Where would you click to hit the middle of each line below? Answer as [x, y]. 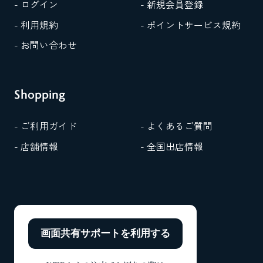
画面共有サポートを [85, 234]
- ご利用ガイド [45, 126]
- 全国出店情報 [171, 146]
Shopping [39, 93]
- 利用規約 [36, 25]
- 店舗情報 [36, 146]
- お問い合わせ [45, 45]
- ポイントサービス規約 [190, 25]
